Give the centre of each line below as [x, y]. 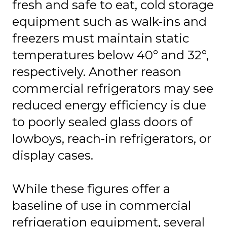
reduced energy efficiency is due [109, 105]
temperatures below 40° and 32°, [110, 55]
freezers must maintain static [101, 39]
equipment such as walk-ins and [109, 22]
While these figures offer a [91, 189]
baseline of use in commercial [102, 206]
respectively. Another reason [97, 72]
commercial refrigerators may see [113, 89]
